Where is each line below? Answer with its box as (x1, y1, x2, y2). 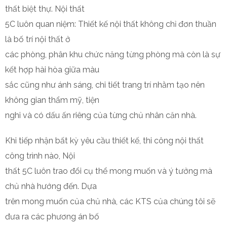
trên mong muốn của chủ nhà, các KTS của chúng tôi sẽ (5, 197, 215, 206)
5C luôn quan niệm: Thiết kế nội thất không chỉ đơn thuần (5, 19, 216, 29)
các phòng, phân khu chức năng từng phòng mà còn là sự (5, 50, 220, 59)
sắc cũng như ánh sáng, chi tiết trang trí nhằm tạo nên (5, 80, 205, 90)
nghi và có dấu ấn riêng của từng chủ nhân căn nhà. (5, 110, 197, 120)
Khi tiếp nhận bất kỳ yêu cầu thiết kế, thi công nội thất (5, 136, 204, 145)
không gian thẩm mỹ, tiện (5, 95, 99, 105)
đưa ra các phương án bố (5, 212, 99, 221)
